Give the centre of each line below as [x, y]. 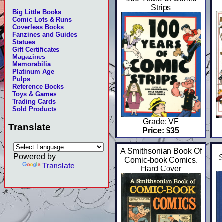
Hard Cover [161, 169]
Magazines [29, 57]
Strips [161, 8]
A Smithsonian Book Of [161, 151]
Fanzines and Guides [45, 35]
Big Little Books [37, 12]
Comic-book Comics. [161, 160]
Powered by [35, 156]
